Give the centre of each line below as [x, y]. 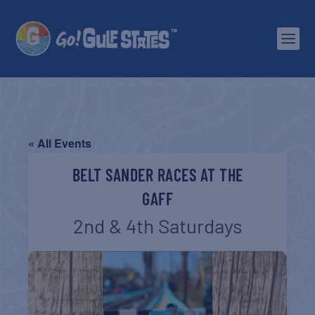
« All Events [60, 143]
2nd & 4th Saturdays [157, 226]
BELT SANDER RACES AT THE [157, 175]
